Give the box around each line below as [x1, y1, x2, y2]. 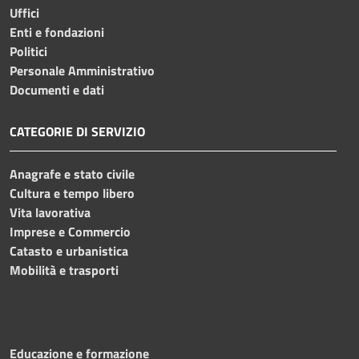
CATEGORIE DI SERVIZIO [10, 121, 145, 141]
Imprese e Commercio [10, 221, 131, 241]
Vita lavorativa [10, 202, 91, 222]
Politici [10, 41, 47, 61]
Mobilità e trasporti [10, 260, 119, 280]
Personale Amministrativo [10, 60, 155, 80]
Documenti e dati [10, 79, 104, 99]
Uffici [10, 2, 39, 22]
